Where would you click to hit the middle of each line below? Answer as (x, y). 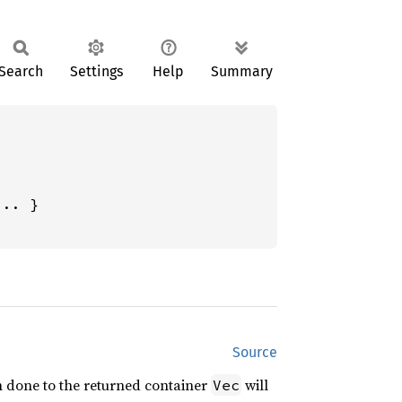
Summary (242, 71)
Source (255, 352)
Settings (96, 71)
